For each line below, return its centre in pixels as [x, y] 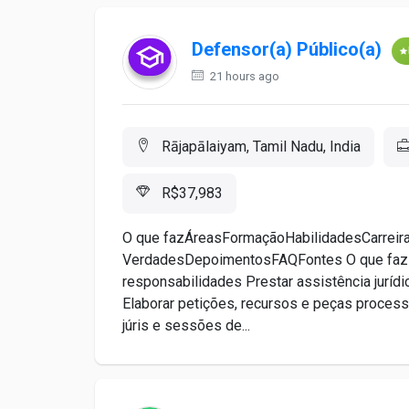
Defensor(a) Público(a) [287, 50]
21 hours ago [243, 76]
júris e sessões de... [186, 325]
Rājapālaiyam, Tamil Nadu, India [259, 147]
